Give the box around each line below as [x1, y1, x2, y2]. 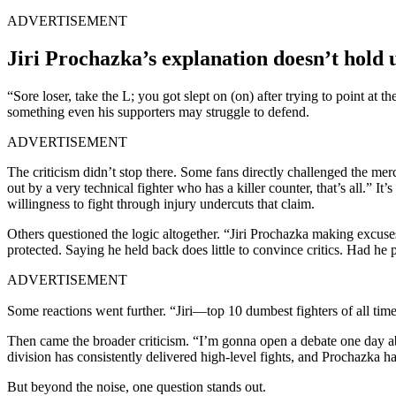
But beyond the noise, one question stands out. [7, 378, 266, 394]
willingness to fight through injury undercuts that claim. [7, 195, 315, 211]
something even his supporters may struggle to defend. [7, 103, 309, 119]
